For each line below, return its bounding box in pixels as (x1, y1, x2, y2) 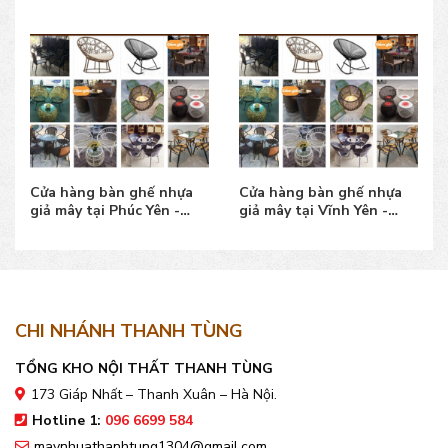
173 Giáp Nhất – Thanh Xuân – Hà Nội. (31, 384, 277, 404)
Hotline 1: (32, 410, 105, 430)
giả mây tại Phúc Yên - (30, 200, 180, 220)
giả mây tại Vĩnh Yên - (239, 200, 388, 220)
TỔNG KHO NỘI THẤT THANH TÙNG (15, 358, 273, 378)
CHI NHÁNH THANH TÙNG (15, 318, 243, 343)
